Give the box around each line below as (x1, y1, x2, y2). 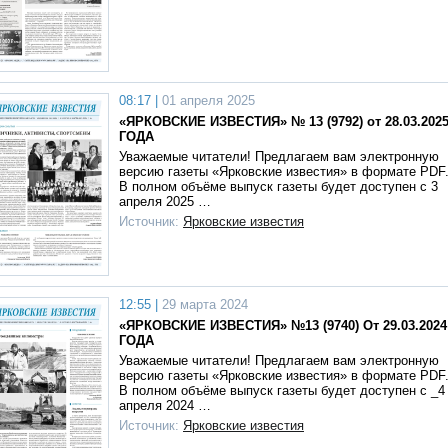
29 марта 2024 (158, 296, 248, 312)
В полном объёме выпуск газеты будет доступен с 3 (119, 178, 438, 194)
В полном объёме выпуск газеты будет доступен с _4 (119, 382, 445, 398)
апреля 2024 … (119, 397, 211, 413)
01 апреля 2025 (158, 92, 255, 108)
